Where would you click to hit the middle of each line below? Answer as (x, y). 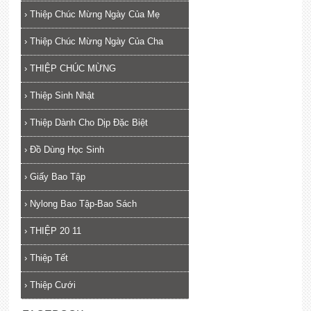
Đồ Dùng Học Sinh (67, 149)
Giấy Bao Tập (57, 176)
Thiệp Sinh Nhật (62, 95)
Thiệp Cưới (52, 285)
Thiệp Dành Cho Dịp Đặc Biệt (89, 122)
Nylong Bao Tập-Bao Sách (83, 203)
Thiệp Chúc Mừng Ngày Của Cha (96, 41)
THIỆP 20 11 (55, 230)
